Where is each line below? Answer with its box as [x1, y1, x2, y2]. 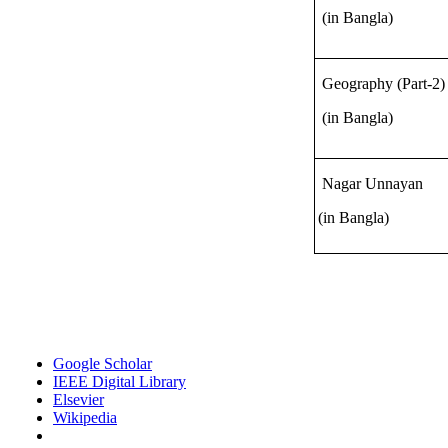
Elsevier [53, 391, 104, 408]
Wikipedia [53, 409, 117, 426]
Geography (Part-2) [321, 75, 445, 92]
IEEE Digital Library [53, 373, 186, 390]
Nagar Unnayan [321, 175, 423, 192]
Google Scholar [53, 355, 152, 372]
